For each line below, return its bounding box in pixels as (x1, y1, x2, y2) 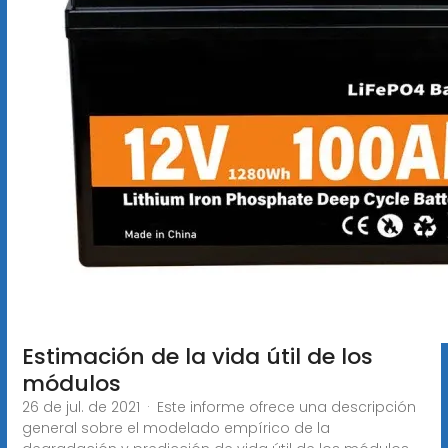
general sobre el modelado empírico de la (21, 417, 330, 438)
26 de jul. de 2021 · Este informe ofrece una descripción (21, 396, 416, 417)
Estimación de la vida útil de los (21, 340, 373, 372)
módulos (21, 367, 121, 399)
